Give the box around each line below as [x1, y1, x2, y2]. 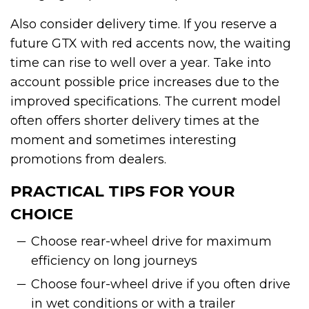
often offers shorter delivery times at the [10, 112, 259, 128]
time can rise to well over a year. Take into [10, 54, 271, 70]
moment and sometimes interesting [10, 132, 237, 148]
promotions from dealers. [10, 151, 166, 167]
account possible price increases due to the [10, 74, 279, 90]
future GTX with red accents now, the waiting [10, 35, 291, 51]
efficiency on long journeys [31, 252, 197, 268]
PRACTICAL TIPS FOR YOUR [10, 181, 235, 201]
